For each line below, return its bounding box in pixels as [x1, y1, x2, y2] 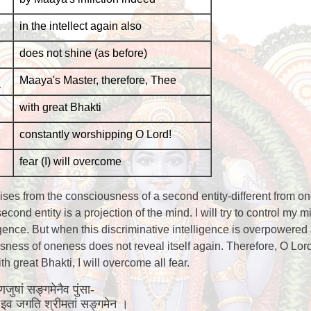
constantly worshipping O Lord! [19, 128, 171, 140]
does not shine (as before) [19, 47, 147, 59]
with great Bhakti [19, 101, 101, 113]
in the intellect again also [19, 20, 142, 32]
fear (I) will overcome [19, 155, 121, 167]
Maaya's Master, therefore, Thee [19, 74, 176, 86]
